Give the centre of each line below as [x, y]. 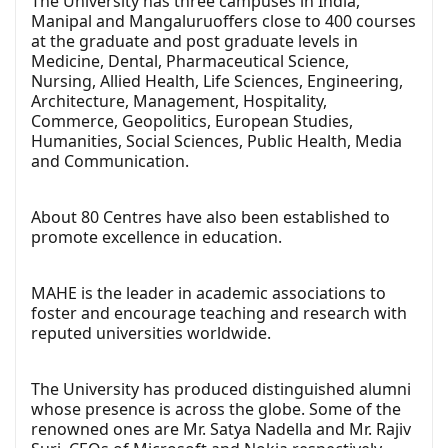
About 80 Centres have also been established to [210, 217]
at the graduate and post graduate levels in [194, 41]
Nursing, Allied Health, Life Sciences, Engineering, [217, 81]
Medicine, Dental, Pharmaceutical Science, [190, 61]
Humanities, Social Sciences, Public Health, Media [216, 141]
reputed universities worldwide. [151, 333]
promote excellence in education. [156, 237]
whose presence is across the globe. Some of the [216, 409]
